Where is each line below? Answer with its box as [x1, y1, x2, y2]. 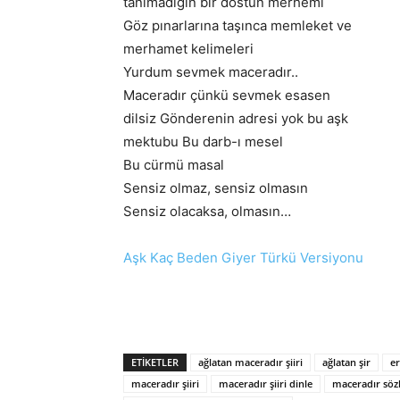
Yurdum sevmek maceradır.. [123, 63, 298, 80]
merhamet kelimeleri [123, 40, 254, 57]
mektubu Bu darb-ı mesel [123, 133, 283, 150]
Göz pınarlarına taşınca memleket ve [123, 17, 352, 34]
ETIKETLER [131, 355, 179, 369]
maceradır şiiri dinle [219, 377, 312, 390]
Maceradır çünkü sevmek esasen [123, 87, 330, 104]
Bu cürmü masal [123, 156, 224, 173]
